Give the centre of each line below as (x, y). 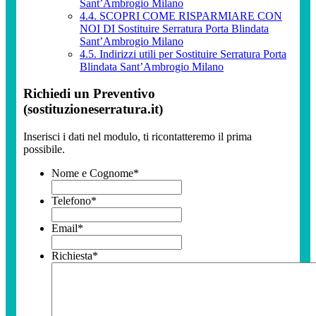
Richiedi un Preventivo (89, 94)
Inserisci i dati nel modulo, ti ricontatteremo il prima (138, 137)
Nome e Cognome (92, 174)
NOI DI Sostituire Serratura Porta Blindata (174, 28)
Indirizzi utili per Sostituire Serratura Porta (192, 54)
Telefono (71, 201)
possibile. (44, 150)
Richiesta (72, 256)
